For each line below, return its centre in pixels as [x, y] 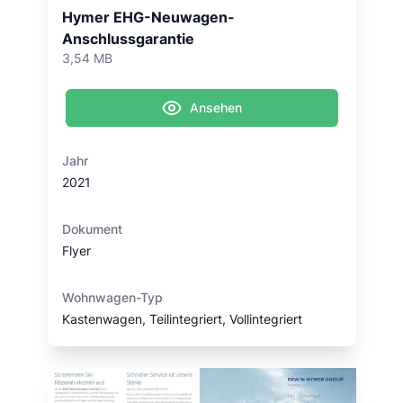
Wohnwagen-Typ [112, 297]
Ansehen [216, 107]
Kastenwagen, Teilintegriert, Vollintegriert [182, 319]
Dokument [92, 229]
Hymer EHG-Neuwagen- [148, 17]
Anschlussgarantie [128, 39]
